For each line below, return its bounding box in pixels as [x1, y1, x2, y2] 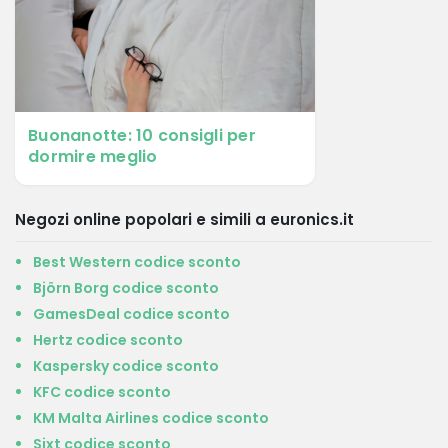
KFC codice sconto [33, 382, 171, 402]
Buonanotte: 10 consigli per [28, 124, 256, 147]
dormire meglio [28, 145, 158, 168]
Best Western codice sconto [33, 252, 241, 272]
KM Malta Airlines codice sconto [33, 408, 269, 428]
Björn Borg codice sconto [33, 278, 219, 298]
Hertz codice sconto [33, 330, 183, 350]
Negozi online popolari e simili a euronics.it [15, 209, 354, 230]
